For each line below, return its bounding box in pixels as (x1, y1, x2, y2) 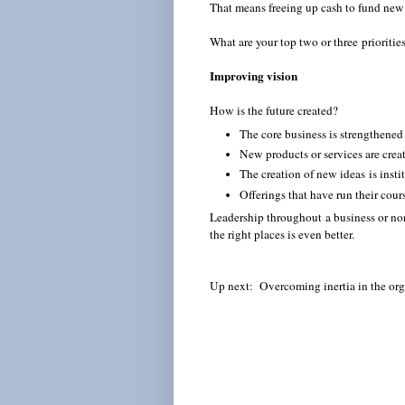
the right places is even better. (210, 226, 358, 243)
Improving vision (210, 67, 297, 86)
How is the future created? (210, 102, 338, 119)
